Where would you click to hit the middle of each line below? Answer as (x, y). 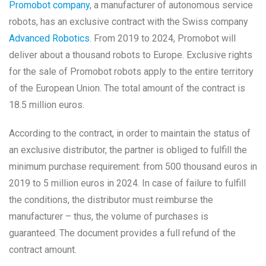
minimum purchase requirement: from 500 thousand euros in (133, 167)
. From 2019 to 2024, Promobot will (163, 39)
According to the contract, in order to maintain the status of (130, 134)
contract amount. (43, 250)
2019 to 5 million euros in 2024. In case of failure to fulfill (127, 183)
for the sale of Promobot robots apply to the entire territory (131, 72)
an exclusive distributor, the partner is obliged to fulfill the (128, 150)
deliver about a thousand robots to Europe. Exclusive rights (131, 55)
